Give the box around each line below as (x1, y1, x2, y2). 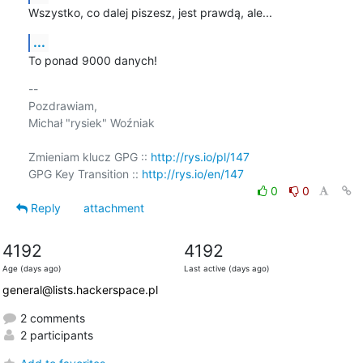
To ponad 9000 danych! (28, 53, 157, 67)
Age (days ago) (2, 263, 62, 273)
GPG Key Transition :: (28, 166, 142, 181)
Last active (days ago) (183, 263, 270, 273)
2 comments (16, 310, 85, 325)
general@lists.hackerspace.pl (2, 282, 158, 297)
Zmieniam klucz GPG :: (28, 149, 151, 164)
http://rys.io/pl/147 (150, 149, 250, 164)
